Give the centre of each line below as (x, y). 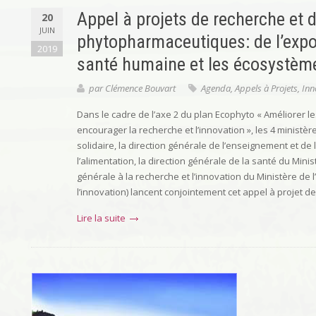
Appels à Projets (266, 88)
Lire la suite (101, 218)
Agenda (216, 88)
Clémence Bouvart (140, 88)
